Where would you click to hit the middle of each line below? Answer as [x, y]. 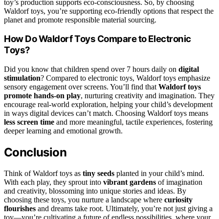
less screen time [29, 122]
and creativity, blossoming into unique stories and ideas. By [95, 191]
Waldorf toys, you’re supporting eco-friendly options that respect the [109, 11]
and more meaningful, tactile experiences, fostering [133, 122]
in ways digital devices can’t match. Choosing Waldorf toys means [106, 113]
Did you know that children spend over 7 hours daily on [91, 69]
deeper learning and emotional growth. [63, 131]
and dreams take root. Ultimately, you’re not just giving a [124, 208]
